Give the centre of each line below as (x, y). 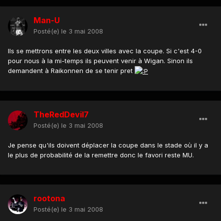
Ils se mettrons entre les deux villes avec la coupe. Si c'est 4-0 (105, 51)
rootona (49, 198)
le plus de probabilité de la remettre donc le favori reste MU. (101, 155)
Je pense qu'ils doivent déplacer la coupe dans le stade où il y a (108, 145)
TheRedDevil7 (61, 114)
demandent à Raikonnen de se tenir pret (71, 70)
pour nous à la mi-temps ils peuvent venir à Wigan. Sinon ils (100, 60)
